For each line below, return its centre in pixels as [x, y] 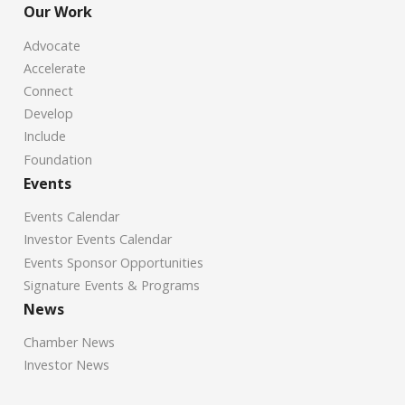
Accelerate [55, 68]
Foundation [58, 159]
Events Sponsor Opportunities [113, 262]
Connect [48, 91]
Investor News [66, 365]
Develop [48, 114]
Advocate [52, 45]
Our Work [58, 12]
